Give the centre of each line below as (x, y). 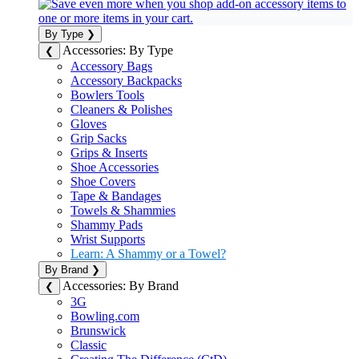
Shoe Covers (103, 181)
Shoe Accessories (115, 167)
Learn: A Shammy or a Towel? (148, 253)
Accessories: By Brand (121, 285)
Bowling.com (105, 316)
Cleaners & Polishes (121, 109)
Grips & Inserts (109, 152)
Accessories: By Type (118, 50)
